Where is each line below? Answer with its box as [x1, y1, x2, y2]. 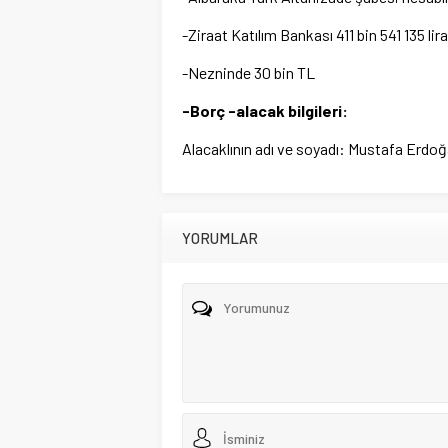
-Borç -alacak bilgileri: [182, 101, 348, 120]
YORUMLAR [182, 229, 258, 247]
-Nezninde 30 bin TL [182, 63, 315, 82]
